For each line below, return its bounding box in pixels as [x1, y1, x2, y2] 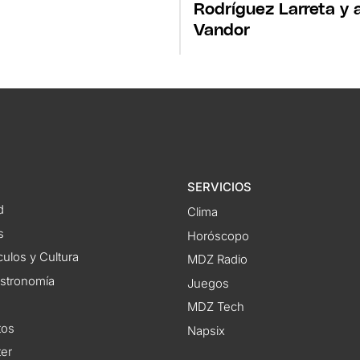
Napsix [186, 323, 225, 338]
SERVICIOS [186, 179, 252, 194]
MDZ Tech [186, 300, 244, 315]
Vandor [194, 21, 250, 39]
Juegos [186, 276, 229, 291]
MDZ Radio [186, 252, 247, 268]
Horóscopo [186, 228, 249, 243]
